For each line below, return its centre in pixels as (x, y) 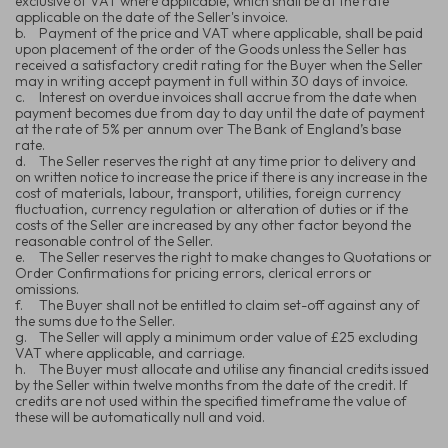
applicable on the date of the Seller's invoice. (151, 16)
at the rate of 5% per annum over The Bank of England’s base (208, 128)
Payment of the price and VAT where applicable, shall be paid (231, 32)
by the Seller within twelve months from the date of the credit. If (211, 384)
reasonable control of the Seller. (114, 240)
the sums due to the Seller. (95, 320)
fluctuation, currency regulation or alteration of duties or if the (211, 208)
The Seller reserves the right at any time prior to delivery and (227, 160)
